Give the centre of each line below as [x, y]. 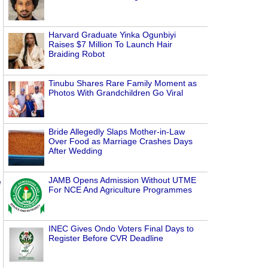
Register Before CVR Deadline [106, 238]
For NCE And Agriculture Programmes [120, 190]
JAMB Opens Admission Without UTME [122, 180]
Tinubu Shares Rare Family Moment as [123, 83]
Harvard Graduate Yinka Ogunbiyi [112, 35]
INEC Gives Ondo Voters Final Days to [121, 229]
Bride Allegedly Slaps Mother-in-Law [117, 132]
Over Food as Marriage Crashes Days [121, 141]
